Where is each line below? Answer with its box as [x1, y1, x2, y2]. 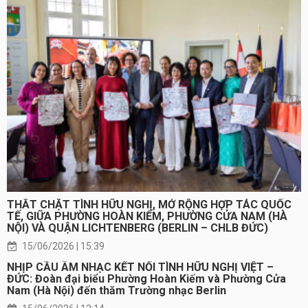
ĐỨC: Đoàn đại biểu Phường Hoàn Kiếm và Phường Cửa [7, 272, 286, 285]
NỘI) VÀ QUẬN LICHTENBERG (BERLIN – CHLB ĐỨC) [7, 221, 268, 234]
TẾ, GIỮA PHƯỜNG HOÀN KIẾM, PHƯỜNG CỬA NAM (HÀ [7, 209, 287, 223]
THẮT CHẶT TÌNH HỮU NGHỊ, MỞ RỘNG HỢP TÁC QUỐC [7, 197, 291, 211]
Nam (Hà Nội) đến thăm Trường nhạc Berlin [7, 283, 226, 297]
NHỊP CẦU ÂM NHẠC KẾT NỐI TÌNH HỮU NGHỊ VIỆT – [7, 260, 274, 274]
